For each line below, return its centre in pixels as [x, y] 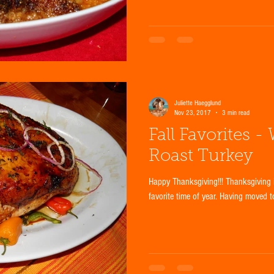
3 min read [236, 113]
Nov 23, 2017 [193, 113]
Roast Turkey [201, 156]
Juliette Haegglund [198, 103]
